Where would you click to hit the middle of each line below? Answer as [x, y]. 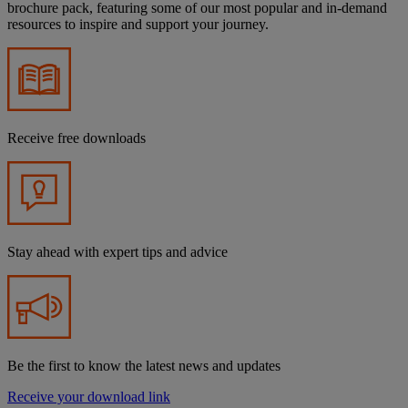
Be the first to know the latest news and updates [144, 366]
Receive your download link [89, 397]
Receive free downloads [76, 138]
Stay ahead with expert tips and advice [117, 252]
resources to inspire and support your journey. [138, 25]
